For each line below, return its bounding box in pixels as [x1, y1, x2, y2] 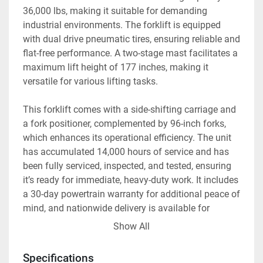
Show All [113, 221, 150, 232]
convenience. [23, 217, 77, 228]
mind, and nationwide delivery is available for [23, 203, 210, 214]
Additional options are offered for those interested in [23, 245, 238, 257]
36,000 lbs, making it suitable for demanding [23, 5, 207, 17]
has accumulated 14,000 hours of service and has [23, 146, 229, 158]
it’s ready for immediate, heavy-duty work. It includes [23, 174, 238, 186]
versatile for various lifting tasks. [23, 76, 158, 87]
